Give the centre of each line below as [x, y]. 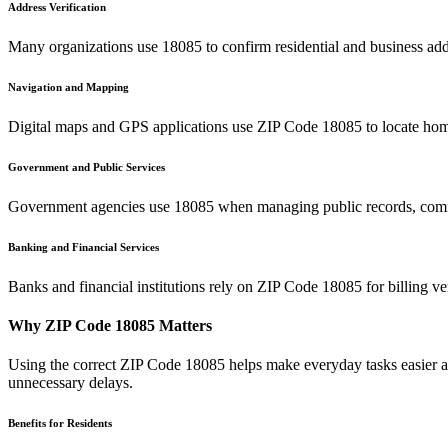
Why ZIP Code [61, 325]
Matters [183, 325]
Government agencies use [91, 206]
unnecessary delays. [70, 383]
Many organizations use [85, 46]
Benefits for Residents [60, 423]
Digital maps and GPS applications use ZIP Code [165, 126]
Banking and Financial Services [83, 246]
